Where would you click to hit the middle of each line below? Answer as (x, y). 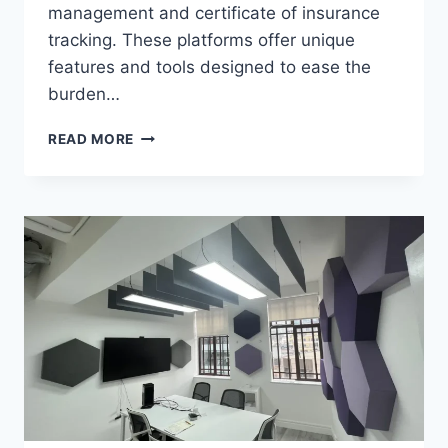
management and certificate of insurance (214, 13)
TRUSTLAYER (181, 197)
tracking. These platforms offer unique (201, 40)
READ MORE (91, 139)
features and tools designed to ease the (209, 67)
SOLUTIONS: (179, 176)
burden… (84, 94)
